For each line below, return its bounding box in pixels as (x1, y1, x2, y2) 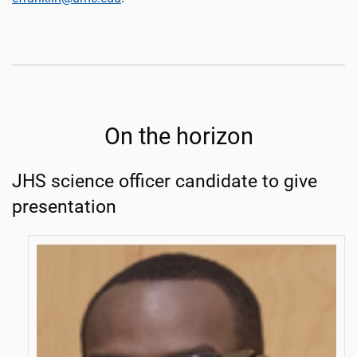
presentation (12, 195, 116, 218)
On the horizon (104, 123, 253, 151)
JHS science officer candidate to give (12, 170, 317, 193)
